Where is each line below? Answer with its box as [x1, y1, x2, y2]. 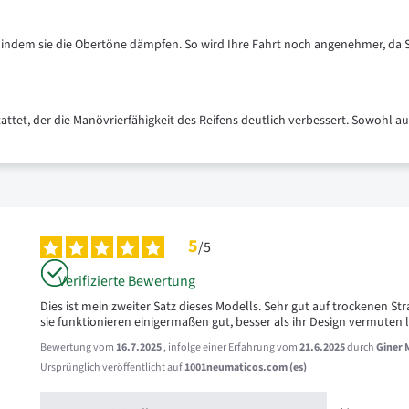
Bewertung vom [39, 340, 116, 355]
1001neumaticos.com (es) [184, 360, 307, 375]
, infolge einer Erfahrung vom [163, 340, 299, 355]
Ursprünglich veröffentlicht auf [39, 360, 184, 375]
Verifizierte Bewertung [58, 271, 195, 291]
